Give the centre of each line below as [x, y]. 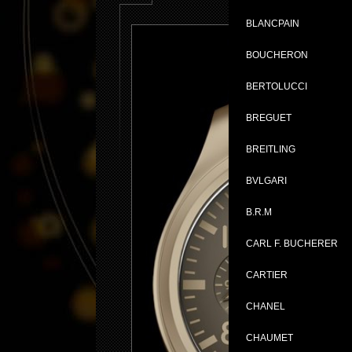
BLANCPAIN [273, 24]
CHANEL [266, 306]
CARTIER [267, 275]
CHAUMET [269, 338]
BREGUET [269, 118]
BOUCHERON [277, 55]
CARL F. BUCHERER [292, 244]
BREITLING [271, 149]
